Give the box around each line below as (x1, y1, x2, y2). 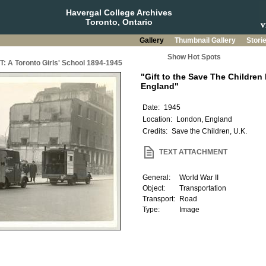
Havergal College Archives (66, 8, 172, 17)
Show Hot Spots (167, 53, 221, 61)
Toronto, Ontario (85, 17, 153, 27)
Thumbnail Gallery (174, 36, 237, 45)
